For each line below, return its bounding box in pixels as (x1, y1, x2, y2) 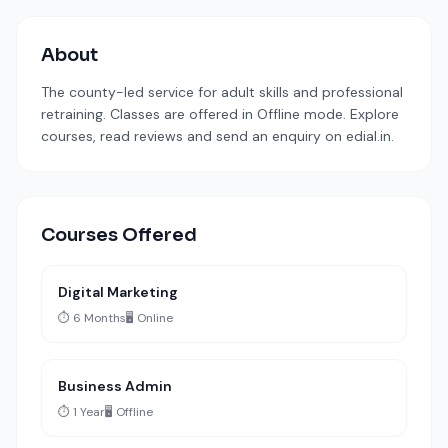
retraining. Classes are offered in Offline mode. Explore (41, 105, 399, 123)
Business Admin (58, 377, 172, 395)
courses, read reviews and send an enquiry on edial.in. (41, 127, 394, 145)
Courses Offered (41, 224, 197, 246)
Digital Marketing (58, 283, 178, 301)
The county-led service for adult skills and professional (41, 83, 403, 101)
